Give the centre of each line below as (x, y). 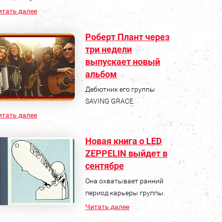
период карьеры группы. (125, 193)
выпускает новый (122, 61)
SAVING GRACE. (110, 101)
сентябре (104, 166)
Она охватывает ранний (124, 181)
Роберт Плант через (127, 37)
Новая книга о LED (123, 141)
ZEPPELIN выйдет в (126, 153)
